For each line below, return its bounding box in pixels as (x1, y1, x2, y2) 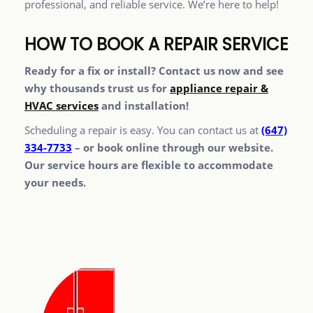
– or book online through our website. (72, 140, 273, 155)
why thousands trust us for (24, 81, 170, 96)
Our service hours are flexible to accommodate (24, 158, 273, 173)
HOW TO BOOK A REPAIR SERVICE (24, 33, 288, 57)
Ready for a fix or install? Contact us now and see (24, 64, 284, 78)
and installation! (99, 99, 189, 113)
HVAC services (24, 99, 99, 113)
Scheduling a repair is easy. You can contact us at (24, 123, 261, 138)
